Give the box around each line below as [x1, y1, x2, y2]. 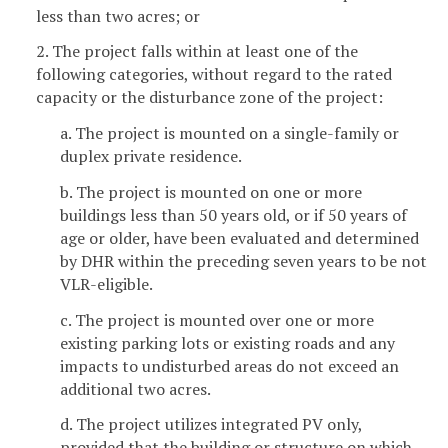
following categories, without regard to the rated [36, 63, 392, 86]
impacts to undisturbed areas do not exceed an [60, 354, 399, 377]
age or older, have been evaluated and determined [60, 226, 419, 249]
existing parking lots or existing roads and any [60, 331, 395, 354]
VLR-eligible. [60, 272, 153, 295]
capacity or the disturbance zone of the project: [36, 86, 383, 109]
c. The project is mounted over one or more [60, 308, 374, 331]
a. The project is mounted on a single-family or [60, 122, 399, 145]
